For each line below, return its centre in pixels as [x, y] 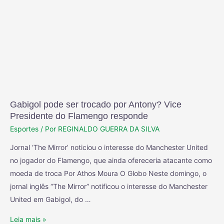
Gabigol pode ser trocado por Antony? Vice [96, 104]
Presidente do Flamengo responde [79, 116]
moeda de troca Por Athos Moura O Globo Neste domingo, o [108, 173]
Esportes [24, 128]
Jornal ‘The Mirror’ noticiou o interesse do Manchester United [109, 147]
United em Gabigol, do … [50, 199]
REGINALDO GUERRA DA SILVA [109, 128]
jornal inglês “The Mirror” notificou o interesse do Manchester [109, 186]
